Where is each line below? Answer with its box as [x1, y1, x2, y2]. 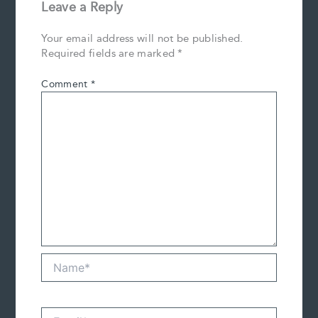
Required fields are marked [41, 45, 178, 62]
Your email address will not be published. [41, 31, 243, 48]
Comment [41, 77, 91, 93]
